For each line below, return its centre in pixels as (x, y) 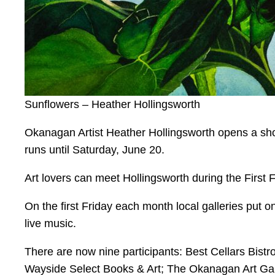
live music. (50, 224)
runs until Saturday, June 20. (95, 150)
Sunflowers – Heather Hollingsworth (112, 105)
